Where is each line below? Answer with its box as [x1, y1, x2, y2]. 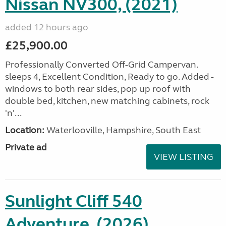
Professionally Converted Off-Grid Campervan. [5, 59, 198, 70]
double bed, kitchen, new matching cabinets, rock [5, 95, 209, 106]
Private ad [5, 142, 47, 153]
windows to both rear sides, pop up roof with [5, 83, 191, 94]
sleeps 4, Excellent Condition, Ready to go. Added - [5, 71, 213, 82]
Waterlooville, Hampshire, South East [44, 125, 201, 136]
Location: [5, 125, 44, 136]
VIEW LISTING [154, 151, 213, 162]
